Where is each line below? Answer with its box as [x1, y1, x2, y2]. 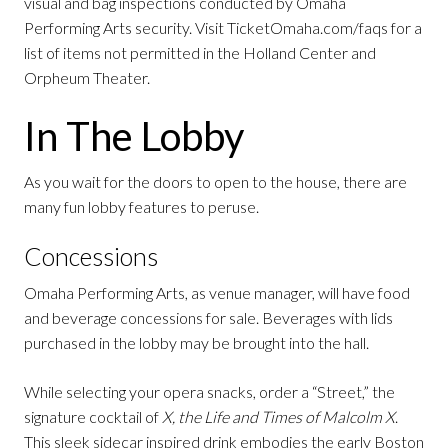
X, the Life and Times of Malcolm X [162, 406, 395, 426]
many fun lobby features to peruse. [24, 196, 259, 216]
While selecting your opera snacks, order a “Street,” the [24, 381, 395, 401]
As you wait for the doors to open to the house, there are [24, 171, 407, 191]
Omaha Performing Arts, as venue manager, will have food [24, 282, 410, 302]
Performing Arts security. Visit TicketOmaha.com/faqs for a [24, 18, 422, 38]
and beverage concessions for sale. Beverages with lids [24, 307, 393, 327]
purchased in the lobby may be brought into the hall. [24, 332, 369, 352]
